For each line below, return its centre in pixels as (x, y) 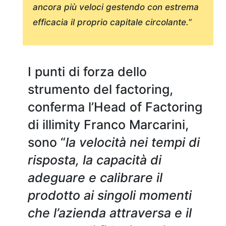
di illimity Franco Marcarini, (108, 125)
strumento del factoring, (100, 90)
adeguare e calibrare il (95, 178)
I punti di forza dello (87, 72)
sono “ (47, 143)
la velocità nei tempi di (133, 143)
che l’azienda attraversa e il (110, 213)
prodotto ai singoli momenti (110, 195)
